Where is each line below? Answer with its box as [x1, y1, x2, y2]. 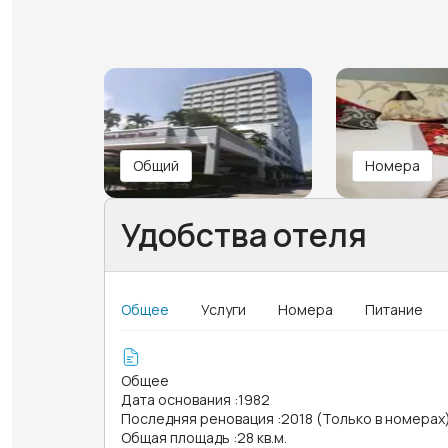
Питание [365, 299, 423, 319]
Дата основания [121, 389, 231, 409]
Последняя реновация [121, 408, 274, 428]
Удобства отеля [121, 212, 367, 257]
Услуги [201, 299, 246, 319]
